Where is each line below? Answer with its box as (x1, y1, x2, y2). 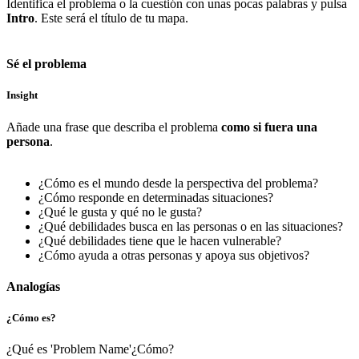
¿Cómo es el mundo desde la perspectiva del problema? (38, 175, 318, 190)
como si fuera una (221, 119, 317, 134)
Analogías (6, 279, 60, 293)
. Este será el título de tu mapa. (34, 10, 188, 25)
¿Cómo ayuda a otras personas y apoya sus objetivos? (38, 248, 309, 262)
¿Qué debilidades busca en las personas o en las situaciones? (38, 219, 343, 233)
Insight (6, 89, 38, 102)
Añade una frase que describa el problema (6, 119, 221, 134)
